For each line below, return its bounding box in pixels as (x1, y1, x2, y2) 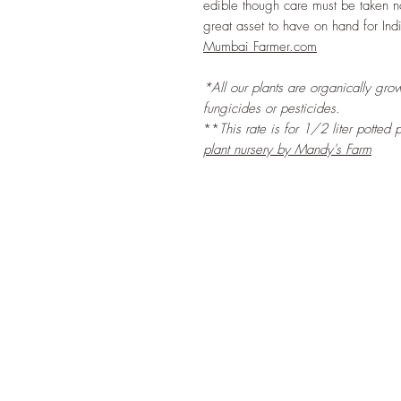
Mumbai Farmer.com (203, 38, 317, 55)
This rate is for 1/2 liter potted (219, 120, 390, 138)
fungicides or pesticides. (203, 99, 340, 117)
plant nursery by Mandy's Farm (203, 141, 371, 158)
